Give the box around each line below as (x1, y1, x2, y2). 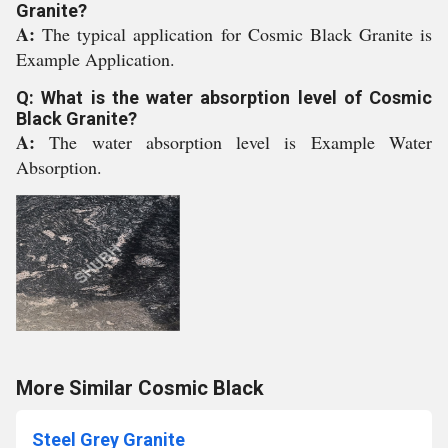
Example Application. (16, 47, 175, 71)
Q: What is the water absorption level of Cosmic (16, 87, 432, 108)
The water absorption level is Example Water (49, 130, 433, 154)
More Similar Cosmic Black (16, 376, 264, 400)
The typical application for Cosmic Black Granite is (42, 22, 432, 46)
